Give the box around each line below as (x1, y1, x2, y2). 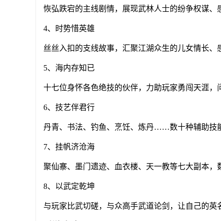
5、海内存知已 (43, 64, 95, 72)
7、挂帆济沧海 (43, 143, 95, 151)
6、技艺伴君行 (43, 103, 95, 111)
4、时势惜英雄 (43, 24, 95, 33)
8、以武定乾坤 (43, 182, 95, 190)
